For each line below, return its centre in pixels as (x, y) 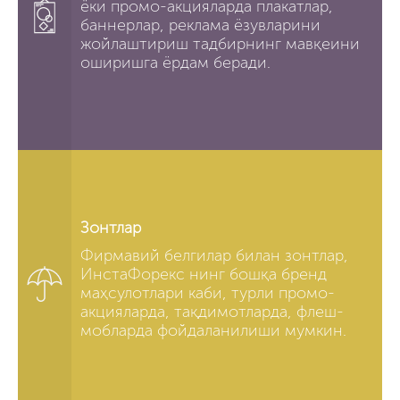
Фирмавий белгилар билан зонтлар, (214, 255)
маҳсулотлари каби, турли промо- (208, 292)
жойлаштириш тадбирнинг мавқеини (220, 43)
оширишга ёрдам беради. (175, 62)
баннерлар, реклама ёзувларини (200, 25)
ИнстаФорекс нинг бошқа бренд (204, 274)
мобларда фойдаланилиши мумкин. (213, 330)
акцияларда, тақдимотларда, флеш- (212, 311)
